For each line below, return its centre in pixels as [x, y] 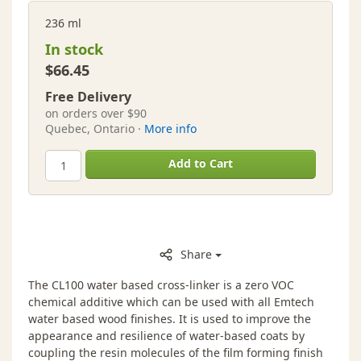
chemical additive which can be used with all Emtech [171, 301]
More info [170, 129]
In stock [74, 50]
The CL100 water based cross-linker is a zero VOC [161, 284]
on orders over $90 [96, 114]
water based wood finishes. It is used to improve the [170, 318]
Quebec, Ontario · [95, 129]
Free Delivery [88, 97]
